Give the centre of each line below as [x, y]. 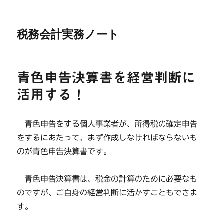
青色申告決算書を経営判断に [106, 77]
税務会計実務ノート [68, 34]
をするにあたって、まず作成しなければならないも [107, 137]
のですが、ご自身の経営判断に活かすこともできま [107, 192]
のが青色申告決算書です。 [64, 151]
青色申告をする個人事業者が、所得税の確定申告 [107, 124]
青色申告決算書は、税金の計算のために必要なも [107, 179]
